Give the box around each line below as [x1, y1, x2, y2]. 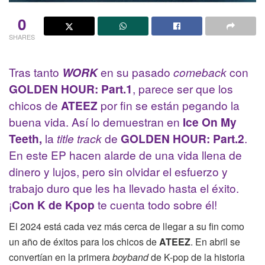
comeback [173, 64, 230, 80]
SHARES [9, 31, 35, 41]
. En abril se [190, 234, 240, 248]
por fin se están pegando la [98, 97, 240, 114]
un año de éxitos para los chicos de [9, 234, 159, 248]
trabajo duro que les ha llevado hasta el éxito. [9, 180, 239, 196]
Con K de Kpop [12, 196, 95, 214]
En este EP [9, 147, 66, 163]
